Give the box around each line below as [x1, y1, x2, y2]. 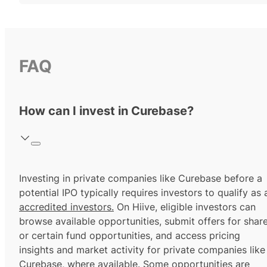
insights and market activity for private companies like [19, 244, 265, 256]
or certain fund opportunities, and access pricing [19, 229, 240, 242]
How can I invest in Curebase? [19, 104, 194, 119]
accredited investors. [19, 201, 114, 213]
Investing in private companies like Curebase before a [19, 172, 262, 185]
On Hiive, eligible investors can [114, 201, 256, 213]
